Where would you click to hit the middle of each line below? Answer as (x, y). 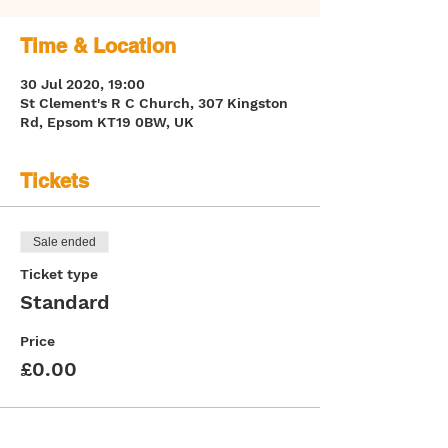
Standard (65, 302)
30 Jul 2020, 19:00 (82, 84)
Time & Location (98, 46)
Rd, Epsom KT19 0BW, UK (107, 122)
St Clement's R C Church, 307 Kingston (154, 103)
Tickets (54, 181)
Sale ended (64, 242)
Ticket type (59, 274)
